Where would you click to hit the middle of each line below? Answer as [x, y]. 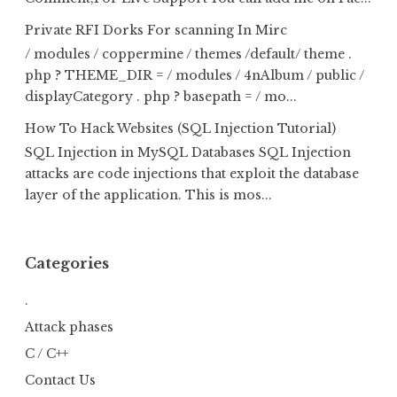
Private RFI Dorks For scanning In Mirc [156, 31]
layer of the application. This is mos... [148, 195]
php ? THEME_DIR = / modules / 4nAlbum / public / [195, 75]
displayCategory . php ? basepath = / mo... [161, 97]
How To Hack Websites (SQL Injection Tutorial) [180, 128]
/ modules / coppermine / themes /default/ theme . [188, 54]
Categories [67, 263]
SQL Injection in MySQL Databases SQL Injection [188, 152]
